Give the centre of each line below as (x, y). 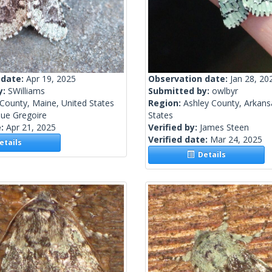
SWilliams (26, 91)
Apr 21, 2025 (31, 127)
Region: (166, 103)
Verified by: (174, 127)
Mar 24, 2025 (236, 140)
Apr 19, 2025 (51, 79)
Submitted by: (180, 91)
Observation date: (189, 79)
